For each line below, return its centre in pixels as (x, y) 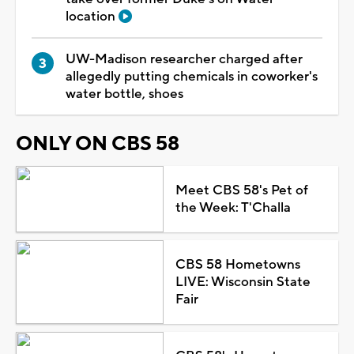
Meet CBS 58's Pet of (241, 190)
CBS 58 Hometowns (237, 264)
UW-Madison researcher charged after (184, 59)
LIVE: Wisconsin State (243, 282)
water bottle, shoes (124, 94)
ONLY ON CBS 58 (98, 143)
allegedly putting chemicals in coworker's (192, 76)
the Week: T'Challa (233, 207)
